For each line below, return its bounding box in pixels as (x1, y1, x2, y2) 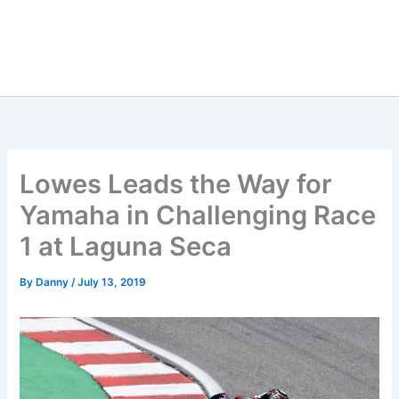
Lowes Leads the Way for (20, 168, 333, 200)
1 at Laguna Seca (20, 231, 232, 263)
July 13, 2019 (77, 276, 147, 289)
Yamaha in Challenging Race (20, 199, 377, 232)
